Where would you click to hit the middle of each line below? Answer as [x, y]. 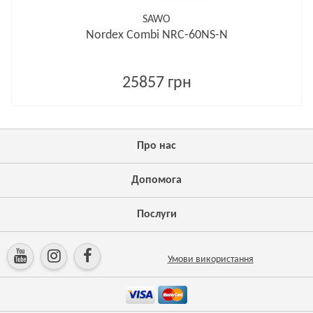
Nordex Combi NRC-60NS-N [156, 35]
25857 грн [156, 83]
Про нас [156, 146]
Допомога [156, 180]
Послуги [156, 214]
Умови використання [210, 260]
